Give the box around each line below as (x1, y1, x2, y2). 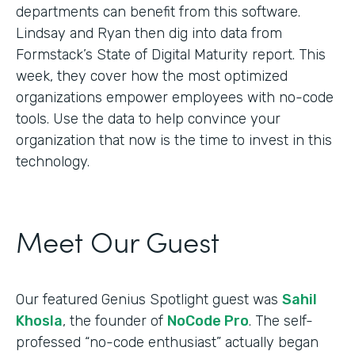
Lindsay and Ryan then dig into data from (16, 24, 282, 42)
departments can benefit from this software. (16, 2, 300, 21)
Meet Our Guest (16, 219, 219, 261)
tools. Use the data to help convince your (16, 109, 281, 128)
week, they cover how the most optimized (16, 67, 288, 85)
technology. (16, 152, 90, 170)
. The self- (249, 311, 313, 330)
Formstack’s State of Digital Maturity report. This (16, 45, 326, 63)
